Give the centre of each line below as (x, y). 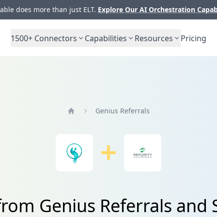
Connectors (55, 38)
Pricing (194, 38)
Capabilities (106, 38)
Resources (154, 38)
